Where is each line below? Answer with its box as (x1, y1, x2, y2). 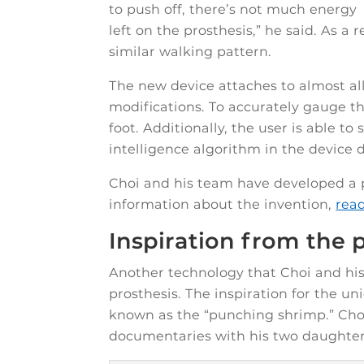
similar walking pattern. (109, 44, 272, 60)
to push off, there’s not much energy (109, 2, 357, 18)
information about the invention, (109, 197, 336, 213)
